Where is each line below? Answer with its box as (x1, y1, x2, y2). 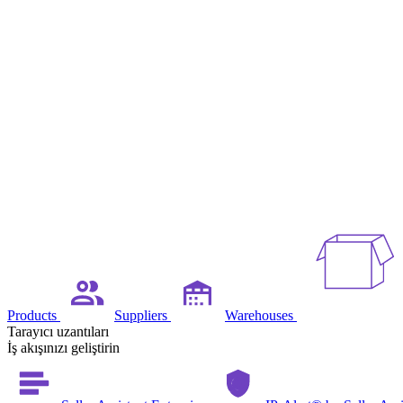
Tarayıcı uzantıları (7, 324, 109, 339)
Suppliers (114, 308, 171, 323)
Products (7, 308, 60, 323)
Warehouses (225, 308, 297, 323)
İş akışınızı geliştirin (7, 340, 120, 355)
